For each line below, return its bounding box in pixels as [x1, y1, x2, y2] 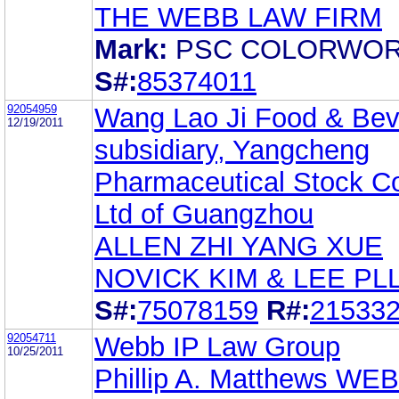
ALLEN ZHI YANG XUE [94, 230, 383, 262]
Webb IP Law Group [94, 330, 340, 362]
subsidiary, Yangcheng [94, 134, 370, 166]
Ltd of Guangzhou [94, 198, 313, 230]
